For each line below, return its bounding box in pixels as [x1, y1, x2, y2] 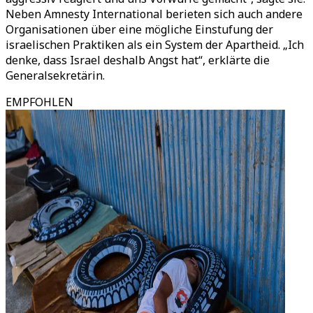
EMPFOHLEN [6, 94, 73, 110]
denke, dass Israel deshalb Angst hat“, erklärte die [6, 52, 270, 68]
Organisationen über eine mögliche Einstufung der [6, 22, 273, 37]
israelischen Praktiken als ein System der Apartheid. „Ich [6, 37, 304, 52]
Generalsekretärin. [6, 68, 105, 83]
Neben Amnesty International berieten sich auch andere [6, 6, 303, 22]
